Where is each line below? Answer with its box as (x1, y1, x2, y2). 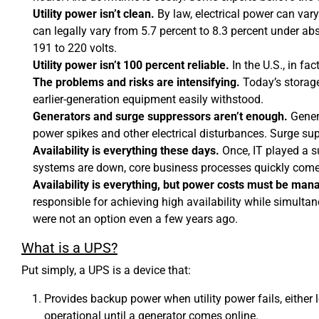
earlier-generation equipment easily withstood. (33, 92, 263, 106)
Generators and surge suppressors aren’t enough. (33, 109, 288, 123)
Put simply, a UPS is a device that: (21, 263, 191, 277)
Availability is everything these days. (33, 143, 219, 157)
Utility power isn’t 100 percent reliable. (33, 58, 229, 72)
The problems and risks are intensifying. (33, 75, 240, 89)
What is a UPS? (21, 239, 117, 256)
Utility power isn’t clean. (33, 6, 155, 21)
